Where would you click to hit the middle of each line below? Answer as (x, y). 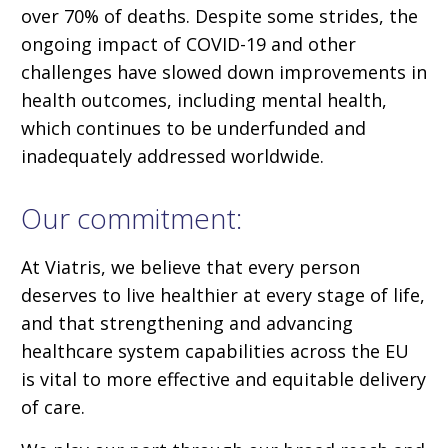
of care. (53, 406)
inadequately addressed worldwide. (172, 155)
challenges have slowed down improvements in (224, 71)
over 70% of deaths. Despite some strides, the (219, 15)
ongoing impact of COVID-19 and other (188, 43)
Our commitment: (131, 217)
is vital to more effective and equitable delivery (223, 378)
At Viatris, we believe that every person (190, 266)
